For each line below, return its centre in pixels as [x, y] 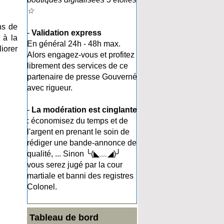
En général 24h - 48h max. [74, 44]
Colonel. [42, 187]
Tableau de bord [64, 217]
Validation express [66, 33]
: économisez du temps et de [77, 121]
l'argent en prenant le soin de [78, 132]
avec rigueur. [50, 88]
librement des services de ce [77, 66]
